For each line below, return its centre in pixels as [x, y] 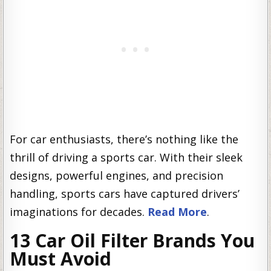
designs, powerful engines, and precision [117, 176]
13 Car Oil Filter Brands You [132, 241]
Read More [178, 212]
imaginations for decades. [79, 212]
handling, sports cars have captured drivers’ [125, 194]
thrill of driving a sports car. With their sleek [126, 158]
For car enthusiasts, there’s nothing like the [124, 139]
